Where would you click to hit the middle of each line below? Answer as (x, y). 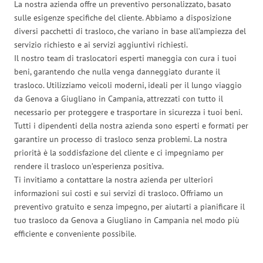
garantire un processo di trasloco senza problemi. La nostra (121, 139)
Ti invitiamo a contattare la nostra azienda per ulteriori (114, 179)
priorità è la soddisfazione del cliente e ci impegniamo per (119, 152)
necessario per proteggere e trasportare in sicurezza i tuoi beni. (128, 112)
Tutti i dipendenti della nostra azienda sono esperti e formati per (131, 125)
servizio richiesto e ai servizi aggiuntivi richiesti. (101, 44)
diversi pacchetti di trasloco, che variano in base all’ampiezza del (130, 31)
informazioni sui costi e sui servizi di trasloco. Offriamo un (119, 193)
